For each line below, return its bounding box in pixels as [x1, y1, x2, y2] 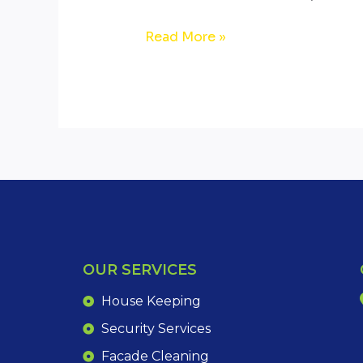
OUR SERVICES [83, 260, 197, 279]
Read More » [144, 28, 226, 45]
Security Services [100, 320, 211, 336]
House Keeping [100, 293, 201, 309]
